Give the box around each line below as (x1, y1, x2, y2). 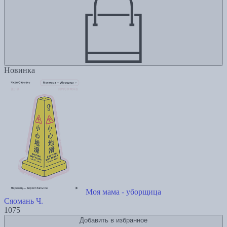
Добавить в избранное (80, 216, 147, 224)
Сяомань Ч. (4, 197, 43, 206)
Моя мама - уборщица (86, 187, 161, 197)
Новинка (4, 66, 35, 75)
